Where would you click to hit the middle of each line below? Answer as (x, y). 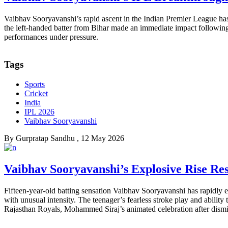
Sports (35, 84)
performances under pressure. (51, 37)
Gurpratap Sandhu (45, 138)
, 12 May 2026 (101, 138)
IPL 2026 (39, 112)
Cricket (36, 94)
